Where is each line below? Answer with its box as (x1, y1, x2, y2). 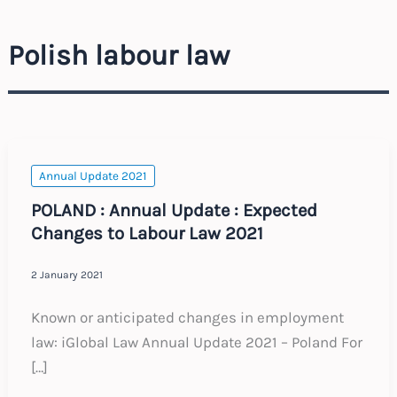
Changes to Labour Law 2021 (30, 222, 263, 245)
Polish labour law (8, 38, 230, 72)
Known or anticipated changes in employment (30, 308, 344, 327)
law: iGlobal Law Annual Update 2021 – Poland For (30, 333, 362, 352)
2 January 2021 (30, 268, 103, 281)
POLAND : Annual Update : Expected (30, 199, 317, 222)
